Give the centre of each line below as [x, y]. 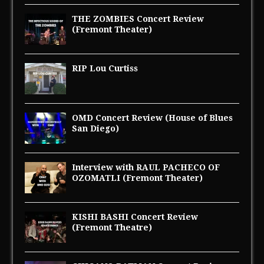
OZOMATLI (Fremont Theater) [138, 178]
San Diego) [96, 128]
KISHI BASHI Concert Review [135, 217]
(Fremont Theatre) [112, 227]
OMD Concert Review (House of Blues [153, 118]
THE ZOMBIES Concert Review [138, 19]
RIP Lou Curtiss [105, 68]
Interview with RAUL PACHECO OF [146, 167]
